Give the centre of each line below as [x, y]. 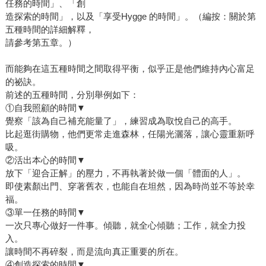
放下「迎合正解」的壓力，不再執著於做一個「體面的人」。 [125, 173]
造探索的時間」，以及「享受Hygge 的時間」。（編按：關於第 [130, 16]
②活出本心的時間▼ [45, 160]
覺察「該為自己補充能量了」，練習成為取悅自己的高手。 [121, 121]
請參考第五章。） [41, 42]
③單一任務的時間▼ [45, 212]
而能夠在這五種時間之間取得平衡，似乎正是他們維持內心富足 [130, 68]
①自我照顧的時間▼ [45, 107]
